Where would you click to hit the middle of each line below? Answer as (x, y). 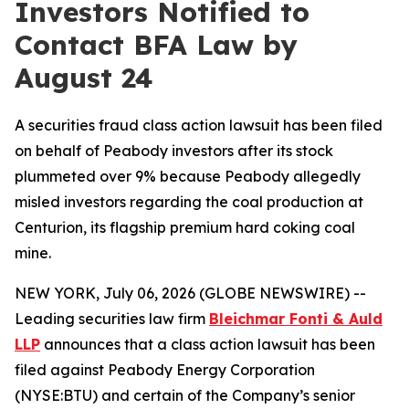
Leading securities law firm (112, 319)
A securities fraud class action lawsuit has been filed (199, 125)
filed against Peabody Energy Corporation (165, 370)
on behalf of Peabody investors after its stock (174, 151)
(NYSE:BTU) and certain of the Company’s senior (185, 395)
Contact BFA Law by (156, 45)
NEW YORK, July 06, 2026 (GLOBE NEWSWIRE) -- (190, 293)
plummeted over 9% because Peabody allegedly (188, 176)
